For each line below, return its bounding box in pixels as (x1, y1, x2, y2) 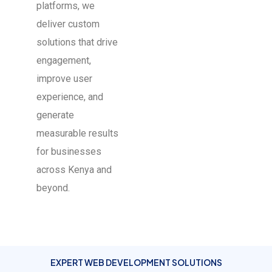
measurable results (36, 127, 118, 140)
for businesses (36, 146, 101, 158)
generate (36, 109, 74, 121)
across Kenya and (36, 164, 112, 176)
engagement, (36, 55, 91, 67)
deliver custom (36, 18, 100, 30)
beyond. (36, 182, 70, 194)
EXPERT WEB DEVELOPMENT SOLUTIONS (50, 257, 222, 268)
